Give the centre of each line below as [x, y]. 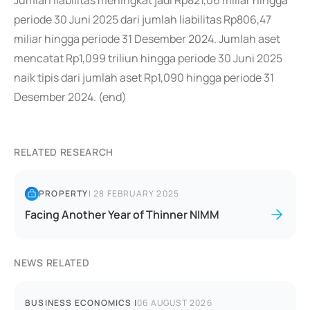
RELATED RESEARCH [64, 152]
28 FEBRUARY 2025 [137, 193]
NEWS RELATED [52, 263]
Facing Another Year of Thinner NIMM [122, 215]
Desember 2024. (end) [70, 97]
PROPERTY [64, 193]
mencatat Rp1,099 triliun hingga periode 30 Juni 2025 [148, 58]
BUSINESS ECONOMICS [79, 303]
